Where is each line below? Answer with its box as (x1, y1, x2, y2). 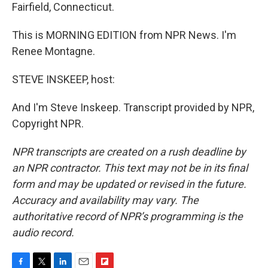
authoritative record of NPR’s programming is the (12, 209, 243, 223)
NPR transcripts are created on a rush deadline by (12, 145, 246, 158)
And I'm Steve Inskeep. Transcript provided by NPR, (12, 100, 254, 114)
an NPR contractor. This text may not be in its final (12, 161, 248, 174)
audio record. (12, 226, 74, 239)
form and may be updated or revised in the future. (12, 177, 246, 190)
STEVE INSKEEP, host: (12, 72, 115, 86)
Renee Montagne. (12, 44, 95, 57)
